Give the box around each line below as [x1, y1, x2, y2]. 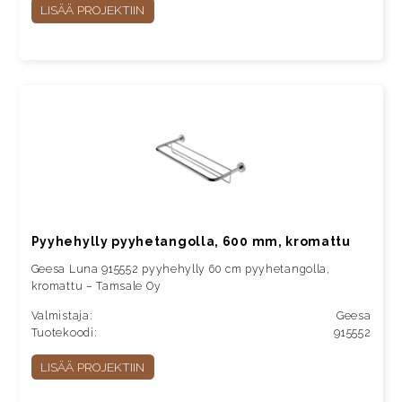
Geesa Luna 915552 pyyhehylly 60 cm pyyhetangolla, [31, 263, 330, 276]
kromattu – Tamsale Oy [31, 280, 162, 293]
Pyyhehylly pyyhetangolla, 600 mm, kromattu [31, 234, 351, 249]
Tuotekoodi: [31, 327, 98, 340]
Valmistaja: [31, 310, 93, 323]
